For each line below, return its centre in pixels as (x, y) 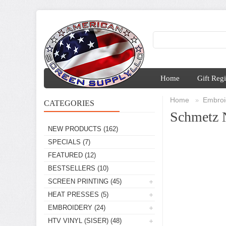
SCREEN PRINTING (78, 181)
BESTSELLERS (72, 168)
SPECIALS (64, 142)
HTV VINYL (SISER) (78, 221)
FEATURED (65, 155)
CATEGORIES (69, 103)
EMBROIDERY (70, 208)
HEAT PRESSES (73, 194)
